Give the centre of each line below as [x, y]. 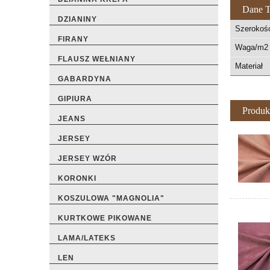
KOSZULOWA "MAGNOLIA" [111, 199]
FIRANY [73, 39]
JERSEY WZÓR [87, 159]
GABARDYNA [85, 79]
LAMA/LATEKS [87, 238]
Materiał [249, 66]
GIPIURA [75, 99]
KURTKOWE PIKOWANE [105, 218]
